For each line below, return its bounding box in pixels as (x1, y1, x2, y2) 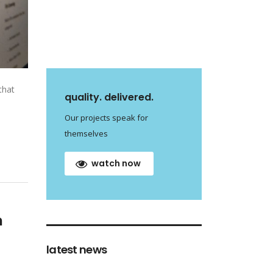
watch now (91, 157, 141, 170)
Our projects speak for (65, 112, 148, 124)
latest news (46, 242, 107, 258)
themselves (65, 128, 108, 140)
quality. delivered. (65, 90, 154, 105)
